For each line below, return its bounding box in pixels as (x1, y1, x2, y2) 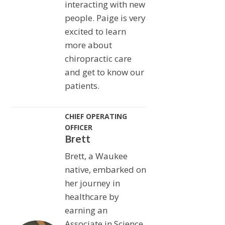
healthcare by (64, 190, 119, 202)
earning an (64, 204, 107, 216)
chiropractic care (64, 52, 132, 64)
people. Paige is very (64, 12, 146, 24)
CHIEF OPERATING (64, 111, 127, 121)
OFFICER (64, 122, 92, 132)
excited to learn (64, 25, 126, 37)
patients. (64, 79, 99, 91)
